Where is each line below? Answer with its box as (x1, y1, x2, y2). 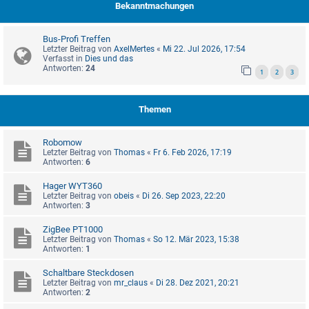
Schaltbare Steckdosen (43, 268, 134, 279)
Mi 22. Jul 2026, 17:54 (163, 44, 246, 54)
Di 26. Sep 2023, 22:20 (142, 191, 226, 201)
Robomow (43, 137, 82, 148)
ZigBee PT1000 (43, 224, 103, 235)
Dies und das (85, 54, 133, 64)
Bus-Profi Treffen (43, 34, 110, 45)
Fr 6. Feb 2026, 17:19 (153, 148, 232, 158)
